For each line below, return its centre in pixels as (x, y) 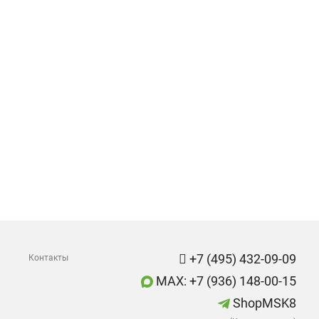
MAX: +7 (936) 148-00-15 (225, 281)
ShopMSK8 (263, 303)
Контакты (48, 258)
